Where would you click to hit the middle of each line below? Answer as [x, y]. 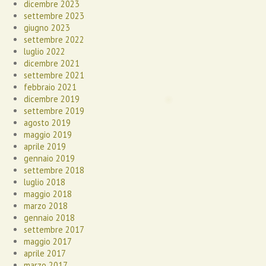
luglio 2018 [45, 182]
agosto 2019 [47, 123]
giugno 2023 [47, 28]
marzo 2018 [46, 206]
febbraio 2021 [50, 87]
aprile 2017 [45, 253]
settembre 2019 [54, 111]
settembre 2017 [54, 229]
